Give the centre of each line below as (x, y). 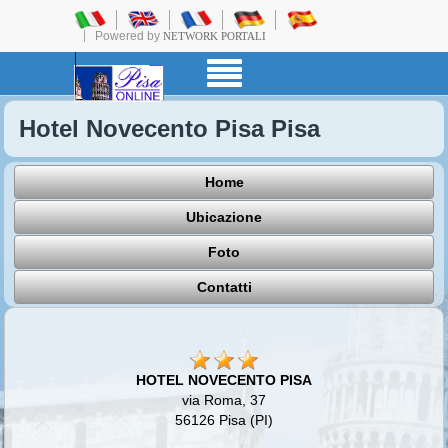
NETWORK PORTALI (214, 36)
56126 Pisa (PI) (224, 420)
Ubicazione (224, 216)
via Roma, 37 (224, 400)
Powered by (129, 36)
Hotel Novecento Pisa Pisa (170, 129)
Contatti (224, 286)
